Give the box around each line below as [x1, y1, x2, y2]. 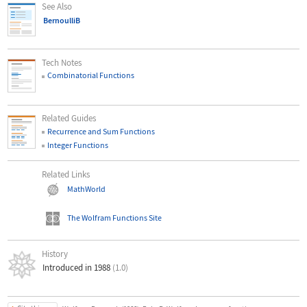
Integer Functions [47, 140, 109, 151]
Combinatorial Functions [47, 70, 135, 81]
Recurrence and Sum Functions [47, 126, 156, 137]
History [42, 247, 69, 260]
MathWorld [66, 183, 106, 194]
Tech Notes [42, 56, 82, 69]
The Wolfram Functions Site [66, 212, 162, 223]
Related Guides [42, 112, 97, 125]
